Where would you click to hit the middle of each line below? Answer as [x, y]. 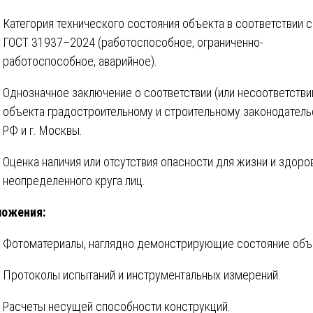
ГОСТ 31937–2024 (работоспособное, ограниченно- [133, 43]
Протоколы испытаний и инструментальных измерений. [142, 275]
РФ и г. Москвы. [43, 131]
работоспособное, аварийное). [80, 61]
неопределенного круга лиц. [74, 181]
